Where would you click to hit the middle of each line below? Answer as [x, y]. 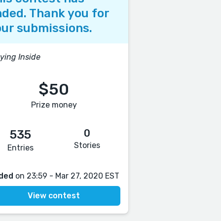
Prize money [54, 105]
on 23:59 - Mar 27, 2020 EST [66, 176]
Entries [21, 148]
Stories [87, 145]
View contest [54, 196]
